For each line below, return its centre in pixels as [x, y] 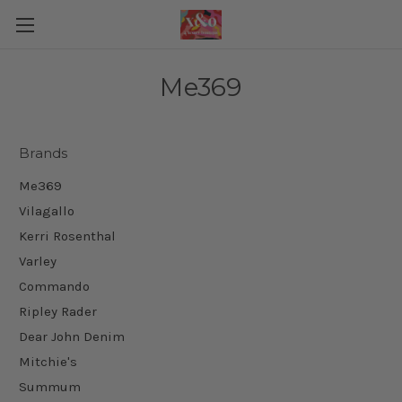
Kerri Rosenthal [67, 236]
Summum [50, 386]
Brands [44, 153]
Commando [54, 286]
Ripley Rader [58, 311]
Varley [38, 261]
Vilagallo [47, 210]
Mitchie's [48, 361]
